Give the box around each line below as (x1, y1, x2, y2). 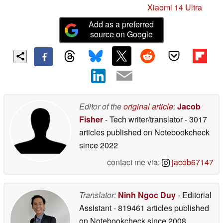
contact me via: (107, 156, 162, 168)
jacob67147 (170, 156, 214, 168)
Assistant (79, 202, 113, 214)
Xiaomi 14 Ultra (147, 1, 202, 13)
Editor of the (79, 100, 123, 112)
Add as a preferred (89, 18, 154, 30)
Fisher (79, 113, 103, 125)
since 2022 (79, 139, 118, 151)
